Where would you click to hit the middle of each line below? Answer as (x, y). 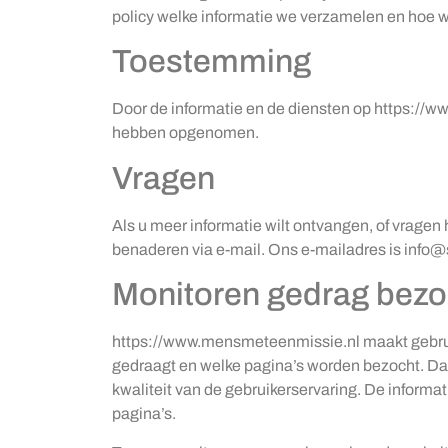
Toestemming (211, 62)
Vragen (163, 178)
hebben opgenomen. (185, 133)
